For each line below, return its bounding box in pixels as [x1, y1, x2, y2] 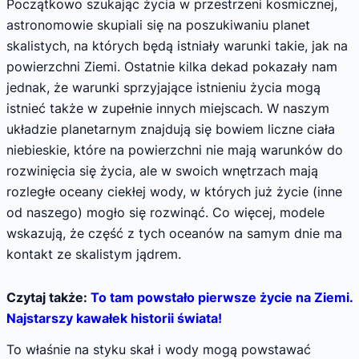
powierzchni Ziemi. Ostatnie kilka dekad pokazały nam [6, 58, 337, 75]
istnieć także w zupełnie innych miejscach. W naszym [6, 100, 329, 117]
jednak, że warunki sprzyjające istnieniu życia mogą [6, 79, 321, 96]
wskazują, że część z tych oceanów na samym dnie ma [6, 225, 342, 242]
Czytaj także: [6, 288, 91, 305]
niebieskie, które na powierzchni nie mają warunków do [6, 142, 343, 159]
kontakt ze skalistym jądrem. [6, 246, 181, 263]
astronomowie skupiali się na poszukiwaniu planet [6, 17, 310, 34]
